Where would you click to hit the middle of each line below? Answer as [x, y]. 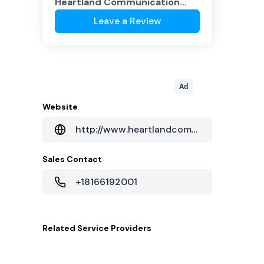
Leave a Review [127, 21]
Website [60, 107]
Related [60, 228]
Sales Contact [72, 159]
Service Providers [114, 228]
